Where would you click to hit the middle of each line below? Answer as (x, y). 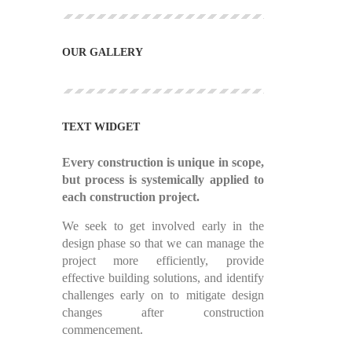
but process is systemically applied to (163, 180)
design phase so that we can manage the (163, 243)
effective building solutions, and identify (163, 278)
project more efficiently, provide (163, 260)
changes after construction (163, 312)
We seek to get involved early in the (163, 226)
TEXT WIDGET (101, 127)
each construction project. (130, 197)
